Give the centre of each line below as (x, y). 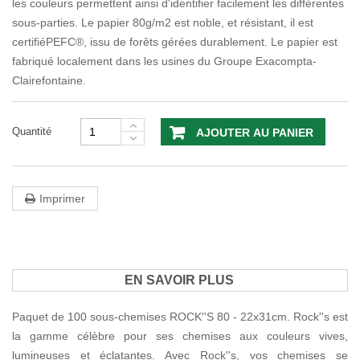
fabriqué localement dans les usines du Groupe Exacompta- (164, 61)
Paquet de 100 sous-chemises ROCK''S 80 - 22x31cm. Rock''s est (180, 317)
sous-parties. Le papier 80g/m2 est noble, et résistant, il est (163, 23)
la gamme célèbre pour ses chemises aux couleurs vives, (180, 336)
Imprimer (62, 199)
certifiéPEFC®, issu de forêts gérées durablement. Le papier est (175, 42)
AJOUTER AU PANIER (255, 133)
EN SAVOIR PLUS (179, 280)
